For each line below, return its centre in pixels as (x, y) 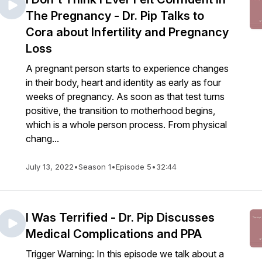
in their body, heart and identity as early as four (123, 82)
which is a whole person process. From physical (126, 125)
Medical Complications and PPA (114, 234)
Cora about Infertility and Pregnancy (127, 32)
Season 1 (95, 167)
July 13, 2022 (50, 167)
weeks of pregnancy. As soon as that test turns (125, 96)
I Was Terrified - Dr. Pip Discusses (120, 218)
